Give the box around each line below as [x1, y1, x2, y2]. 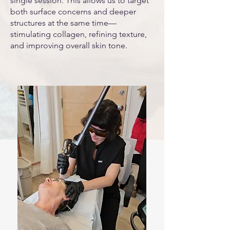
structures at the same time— [10, 18, 117, 28]
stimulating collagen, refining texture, [10, 29, 147, 39]
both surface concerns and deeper [10, 7, 136, 16]
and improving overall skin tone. [10, 41, 127, 50]
